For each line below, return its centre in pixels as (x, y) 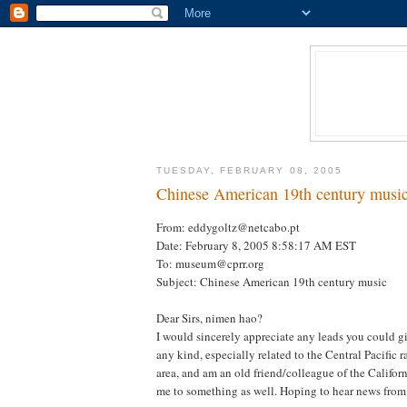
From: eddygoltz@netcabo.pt (228, 227)
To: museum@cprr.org (210, 263)
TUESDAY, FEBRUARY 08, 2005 (249, 170)
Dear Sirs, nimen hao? (209, 318)
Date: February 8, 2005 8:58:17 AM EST (256, 245)
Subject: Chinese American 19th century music (272, 281)
